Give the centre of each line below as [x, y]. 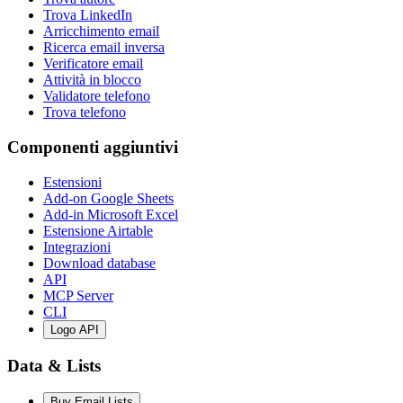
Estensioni [72, 182]
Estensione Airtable [98, 230]
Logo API [75, 329]
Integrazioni [77, 246]
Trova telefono [85, 112]
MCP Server [78, 295]
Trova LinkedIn [88, 15]
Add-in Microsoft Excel [111, 214]
